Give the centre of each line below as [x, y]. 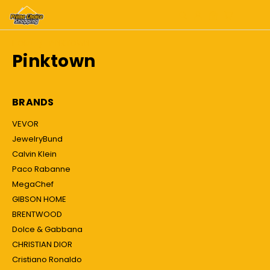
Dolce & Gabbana [47, 229]
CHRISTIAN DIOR [42, 244]
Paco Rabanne [41, 169]
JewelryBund [37, 139]
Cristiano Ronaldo [47, 259]
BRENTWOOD [37, 214]
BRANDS [33, 102]
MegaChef [33, 184]
